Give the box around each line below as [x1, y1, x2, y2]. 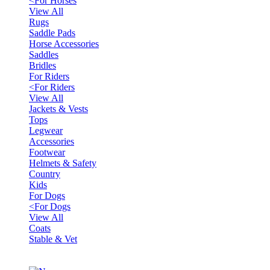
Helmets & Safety [29, 158, 96, 168]
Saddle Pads [29, 28, 75, 38]
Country [29, 169, 60, 179]
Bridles [29, 60, 56, 71]
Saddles [29, 49, 58, 60]
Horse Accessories [29, 39, 99, 49]
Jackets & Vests [29, 104, 88, 114]
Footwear [29, 147, 65, 157]
